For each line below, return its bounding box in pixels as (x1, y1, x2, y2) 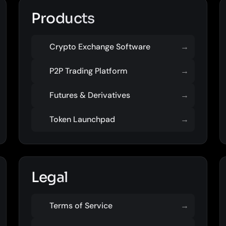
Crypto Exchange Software (49, 41, 151, 52)
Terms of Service (49, 200, 113, 211)
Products (31, 10, 95, 27)
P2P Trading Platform (49, 66, 128, 76)
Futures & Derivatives (49, 90, 131, 100)
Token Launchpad (49, 114, 116, 125)
